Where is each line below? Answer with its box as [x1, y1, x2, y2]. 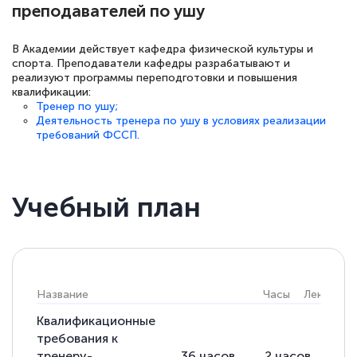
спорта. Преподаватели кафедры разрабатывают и [12, 57, 290, 71]
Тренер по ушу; [36, 100, 118, 114]
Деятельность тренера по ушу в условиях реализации [36, 114, 326, 128]
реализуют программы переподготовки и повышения [12, 71, 297, 85]
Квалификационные [37, 313, 156, 329]
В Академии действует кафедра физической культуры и [12, 42, 313, 57]
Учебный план [12, 190, 201, 225]
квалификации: [12, 85, 91, 100]
